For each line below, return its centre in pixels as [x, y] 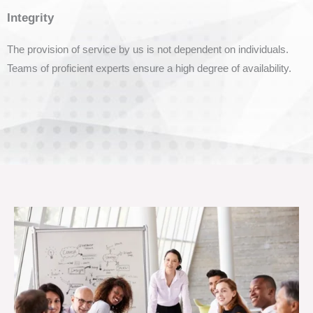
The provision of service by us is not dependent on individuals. [148, 49]
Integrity [30, 17]
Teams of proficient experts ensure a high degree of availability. [149, 68]
